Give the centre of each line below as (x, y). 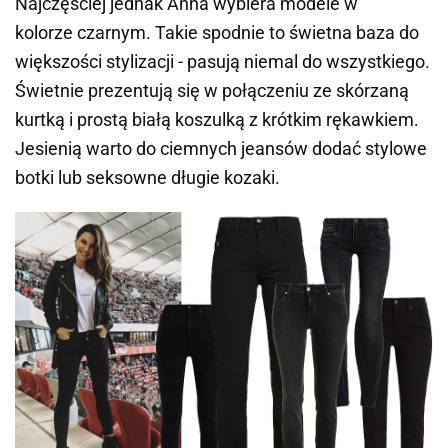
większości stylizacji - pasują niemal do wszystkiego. (222, 62)
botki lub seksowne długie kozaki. (147, 178)
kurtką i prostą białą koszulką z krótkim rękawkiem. (217, 120)
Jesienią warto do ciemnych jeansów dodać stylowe (221, 149)
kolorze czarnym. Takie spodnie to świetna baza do (217, 33)
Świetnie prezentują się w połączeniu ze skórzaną (212, 91)
